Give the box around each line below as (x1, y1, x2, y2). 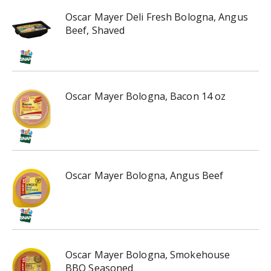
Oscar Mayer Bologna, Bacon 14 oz (65, 90, 226, 103)
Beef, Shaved (65, 24, 125, 38)
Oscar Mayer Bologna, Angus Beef (65, 169, 224, 183)
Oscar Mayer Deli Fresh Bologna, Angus (65, 10, 248, 24)
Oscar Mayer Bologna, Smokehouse (65, 248, 230, 262)
